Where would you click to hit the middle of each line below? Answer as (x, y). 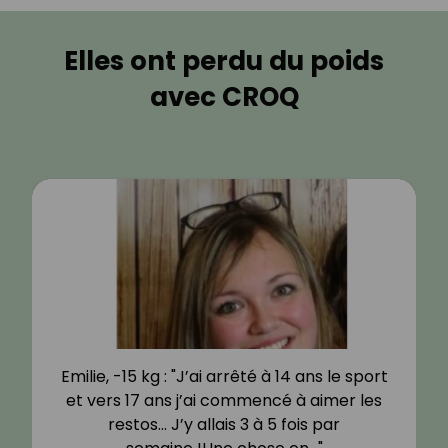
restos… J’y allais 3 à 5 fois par (224, 425)
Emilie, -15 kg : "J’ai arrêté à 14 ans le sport (224, 377)
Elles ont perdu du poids (224, 61)
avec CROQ (224, 97)
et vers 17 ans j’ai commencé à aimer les (224, 401)
